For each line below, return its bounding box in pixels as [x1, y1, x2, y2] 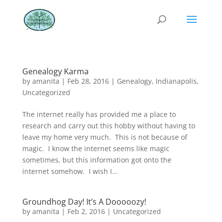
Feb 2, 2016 [67, 207, 105, 216]
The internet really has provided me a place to [22, 110, 176, 119]
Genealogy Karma [22, 66, 89, 77]
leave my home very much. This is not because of [22, 132, 187, 142]
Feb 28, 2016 [67, 76, 109, 86]
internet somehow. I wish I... [22, 166, 118, 176]
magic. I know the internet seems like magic [22, 144, 169, 153]
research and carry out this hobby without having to [22, 121, 195, 130]
